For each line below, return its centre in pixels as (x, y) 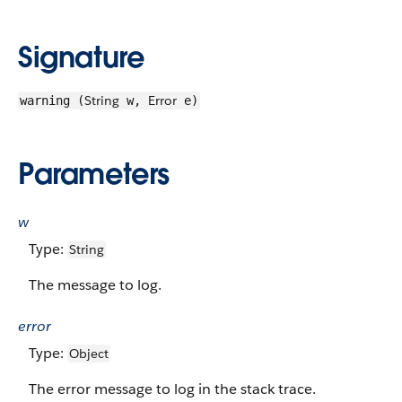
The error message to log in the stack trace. (172, 389)
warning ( (52, 100)
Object (89, 354)
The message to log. (95, 285)
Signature (81, 57)
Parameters (94, 174)
